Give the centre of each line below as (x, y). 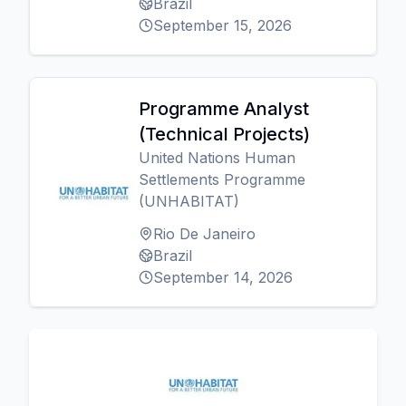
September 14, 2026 (223, 277)
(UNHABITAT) (189, 201)
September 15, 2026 (222, 25)
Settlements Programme (222, 179)
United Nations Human (217, 158)
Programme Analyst (224, 109)
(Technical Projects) (224, 134)
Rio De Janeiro (204, 234)
